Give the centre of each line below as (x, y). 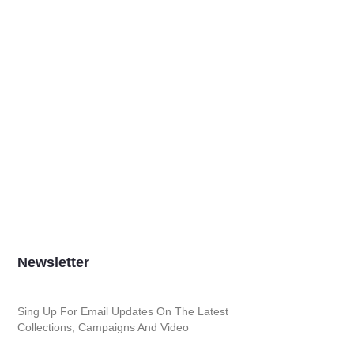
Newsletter (53, 263)
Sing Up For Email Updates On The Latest (122, 312)
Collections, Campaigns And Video (103, 328)
